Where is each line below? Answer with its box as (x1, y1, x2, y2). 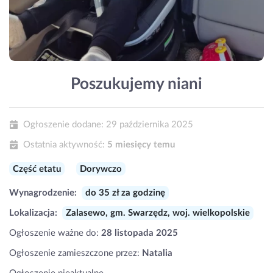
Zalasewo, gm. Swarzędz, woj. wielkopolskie (65, 208, 250, 218)
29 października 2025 (105, 120, 193, 130)
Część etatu (13, 164, 61, 174)
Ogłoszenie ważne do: (9, 228, 101, 238)
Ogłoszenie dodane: (20, 120, 106, 130)
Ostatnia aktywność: (23, 140, 105, 150)
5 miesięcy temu (107, 140, 175, 150)
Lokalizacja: (9, 208, 57, 218)
